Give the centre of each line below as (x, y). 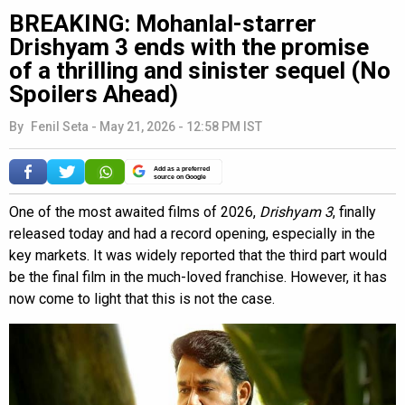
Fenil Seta (60, 126)
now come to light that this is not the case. (142, 298)
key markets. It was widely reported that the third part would (198, 255)
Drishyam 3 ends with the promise (189, 47)
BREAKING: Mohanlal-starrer (163, 23)
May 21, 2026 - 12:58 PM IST (181, 126)
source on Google (180, 176)
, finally (354, 212)
